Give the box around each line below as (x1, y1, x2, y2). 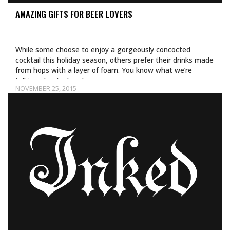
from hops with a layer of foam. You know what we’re (15, 65, 192, 75)
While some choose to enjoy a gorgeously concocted (15, 45, 190, 54)
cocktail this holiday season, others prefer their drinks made (15, 55, 214, 65)
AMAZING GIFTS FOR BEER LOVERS (15, 8, 132, 21)
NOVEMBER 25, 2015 (15, 84, 76, 93)
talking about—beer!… (15, 75, 89, 85)
